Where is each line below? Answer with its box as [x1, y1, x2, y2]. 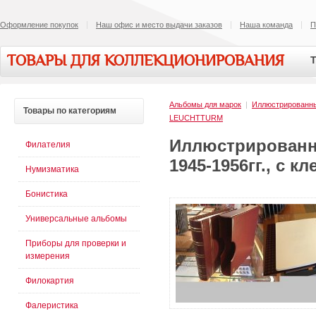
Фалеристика [25, 300, 78, 310]
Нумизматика [25, 164, 79, 174]
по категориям [54, 106, 116, 116]
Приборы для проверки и [25, 238, 126, 248]
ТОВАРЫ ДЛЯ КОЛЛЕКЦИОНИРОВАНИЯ [7, 52, 284, 69]
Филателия [25, 140, 71, 150]
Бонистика [25, 189, 68, 199]
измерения [25, 251, 70, 261]
